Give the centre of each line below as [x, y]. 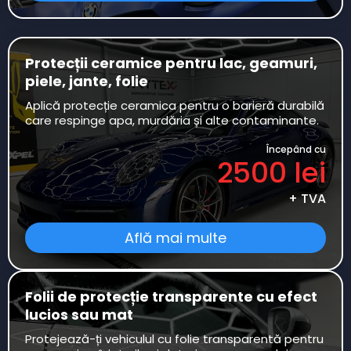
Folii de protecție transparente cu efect [171, 297]
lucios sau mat [79, 315]
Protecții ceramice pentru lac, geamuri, [171, 63]
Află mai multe [175, 238]
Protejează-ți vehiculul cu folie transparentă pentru [174, 339]
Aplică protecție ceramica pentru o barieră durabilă [175, 105]
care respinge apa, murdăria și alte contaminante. [172, 120]
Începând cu [296, 149]
